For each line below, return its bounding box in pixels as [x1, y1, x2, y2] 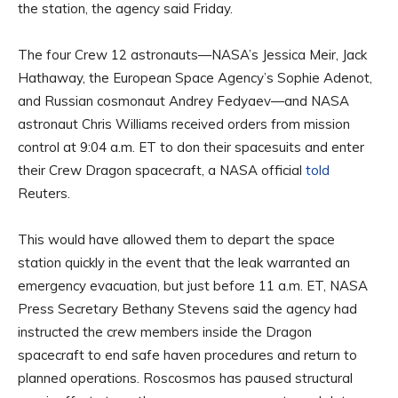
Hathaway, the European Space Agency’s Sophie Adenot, [18, 68, 372, 86]
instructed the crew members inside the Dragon [18, 322, 312, 340]
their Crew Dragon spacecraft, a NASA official [18, 161, 306, 179]
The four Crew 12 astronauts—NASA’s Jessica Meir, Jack [18, 45, 367, 63]
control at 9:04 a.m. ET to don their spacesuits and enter [18, 138, 364, 155]
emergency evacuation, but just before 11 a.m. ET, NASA [18, 276, 368, 294]
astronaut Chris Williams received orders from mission [18, 115, 350, 132]
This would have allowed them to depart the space [18, 230, 335, 248]
